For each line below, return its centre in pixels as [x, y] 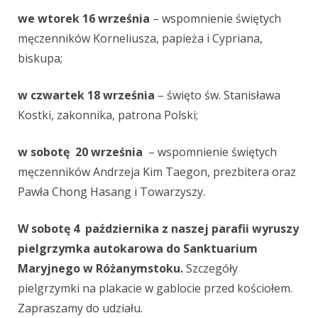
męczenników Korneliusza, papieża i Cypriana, [140, 39]
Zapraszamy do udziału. [80, 308]
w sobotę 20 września [83, 152]
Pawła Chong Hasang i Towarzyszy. [111, 192]
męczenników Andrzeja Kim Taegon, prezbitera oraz [157, 172]
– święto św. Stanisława [218, 95]
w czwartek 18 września [86, 95]
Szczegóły [210, 269]
